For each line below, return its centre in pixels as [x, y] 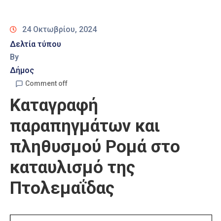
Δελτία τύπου [36, 44]
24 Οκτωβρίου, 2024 [59, 30]
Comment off [46, 84]
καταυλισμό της [73, 168]
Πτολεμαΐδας [62, 188]
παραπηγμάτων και [85, 126]
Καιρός [21, 13]
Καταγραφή [54, 106]
